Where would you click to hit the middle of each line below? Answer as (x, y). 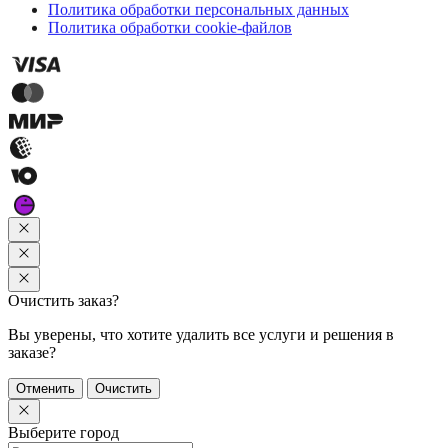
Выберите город (63, 433)
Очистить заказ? (63, 301)
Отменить (45, 389)
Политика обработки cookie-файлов (170, 24)
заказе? (32, 353)
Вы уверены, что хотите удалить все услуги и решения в (201, 335)
